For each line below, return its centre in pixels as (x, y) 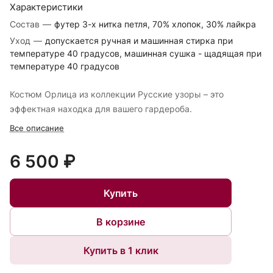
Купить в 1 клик (121, 250)
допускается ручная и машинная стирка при (139, 41)
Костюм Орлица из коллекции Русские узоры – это (117, 94)
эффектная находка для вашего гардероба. (101, 109)
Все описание (37, 128)
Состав (25, 24)
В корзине (121, 222)
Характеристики (46, 7)
